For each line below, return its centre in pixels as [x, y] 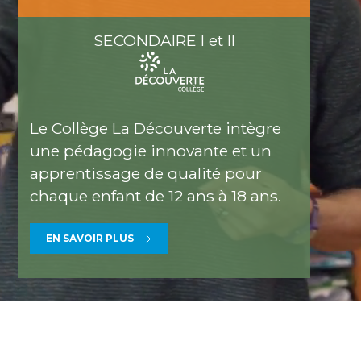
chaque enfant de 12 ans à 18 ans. [156, 196]
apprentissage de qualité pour [146, 174]
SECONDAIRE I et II [164, 40]
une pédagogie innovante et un [151, 151]
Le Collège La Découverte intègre [156, 129]
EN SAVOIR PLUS [90, 239]
